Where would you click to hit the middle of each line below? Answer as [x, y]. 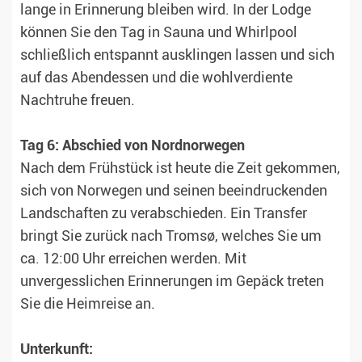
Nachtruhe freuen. [78, 101]
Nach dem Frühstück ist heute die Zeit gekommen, [180, 168]
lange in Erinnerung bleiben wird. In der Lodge [166, 10]
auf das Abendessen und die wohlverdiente [156, 78]
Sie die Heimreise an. [88, 304]
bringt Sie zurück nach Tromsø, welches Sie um [171, 236]
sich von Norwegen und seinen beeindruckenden [174, 191]
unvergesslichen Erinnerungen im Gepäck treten [172, 282]
